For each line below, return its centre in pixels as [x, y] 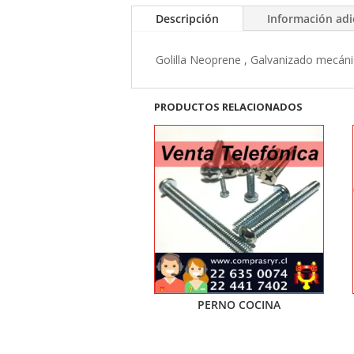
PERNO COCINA [239, 304]
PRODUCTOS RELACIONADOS [229, 106]
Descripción [188, 19]
